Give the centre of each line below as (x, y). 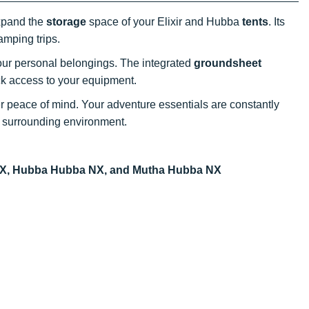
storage (66, 21)
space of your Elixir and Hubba (164, 21)
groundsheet (228, 63)
